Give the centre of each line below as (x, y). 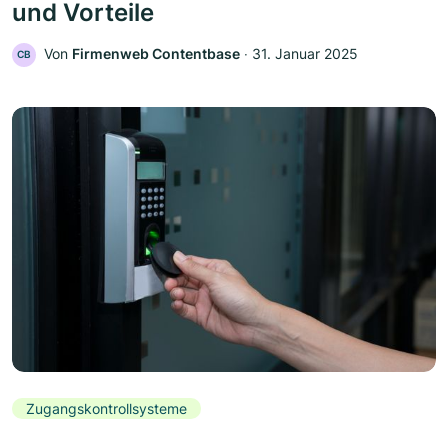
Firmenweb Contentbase (156, 53)
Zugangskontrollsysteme (106, 408)
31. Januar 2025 (305, 53)
